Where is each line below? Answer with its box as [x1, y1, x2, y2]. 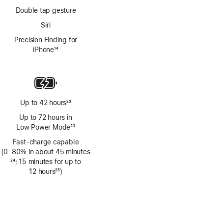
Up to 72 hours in [19, 113, 72, 121]
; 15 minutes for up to [15, 158, 81, 165]
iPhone [33, 46, 55, 54]
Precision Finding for [14, 36, 78, 44]
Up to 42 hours [20, 99, 67, 107]
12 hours [29, 167, 55, 175]
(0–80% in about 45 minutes [1, 148, 90, 156]
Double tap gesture [15, 6, 76, 14]
